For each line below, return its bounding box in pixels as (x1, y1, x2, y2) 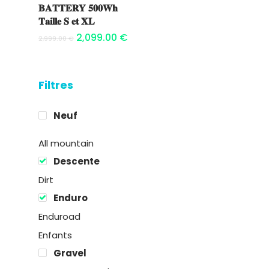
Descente (53, 154, 100, 168)
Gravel (53, 246, 86, 259)
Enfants (38, 228, 72, 241)
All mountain (38, 136, 94, 150)
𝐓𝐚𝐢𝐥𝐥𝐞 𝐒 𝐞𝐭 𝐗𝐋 (38, 14, 95, 28)
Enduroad (38, 210, 80, 223)
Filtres (38, 77, 73, 92)
